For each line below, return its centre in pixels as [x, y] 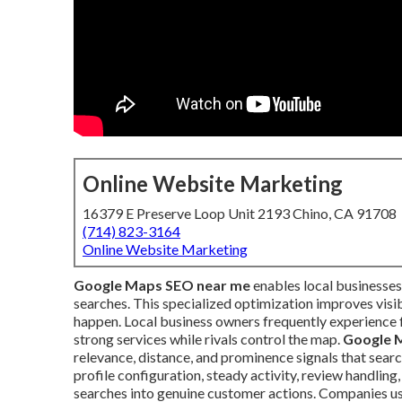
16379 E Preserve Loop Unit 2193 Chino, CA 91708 [240, 213]
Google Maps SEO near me [162, 285]
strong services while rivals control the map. [208, 339]
